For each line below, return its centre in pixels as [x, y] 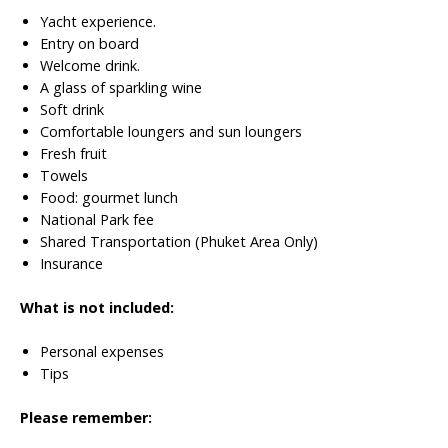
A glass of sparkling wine [121, 87]
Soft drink [72, 109]
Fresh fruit [73, 153]
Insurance [73, 263]
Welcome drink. [90, 65]
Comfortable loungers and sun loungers [171, 131]
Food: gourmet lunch [109, 197]
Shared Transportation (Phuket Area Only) [179, 241]
